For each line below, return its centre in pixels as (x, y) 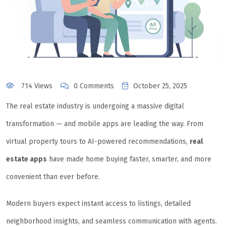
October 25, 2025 (160, 86)
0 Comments (94, 86)
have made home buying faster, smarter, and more (129, 159)
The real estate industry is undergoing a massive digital (95, 106)
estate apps (26, 159)
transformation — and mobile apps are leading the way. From (105, 124)
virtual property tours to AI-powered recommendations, (98, 142)
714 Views (36, 86)
